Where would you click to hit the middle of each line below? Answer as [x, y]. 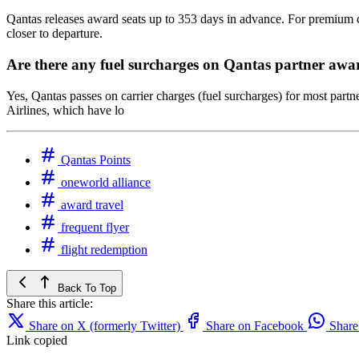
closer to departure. [54, 34]
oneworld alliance [104, 182]
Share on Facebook [255, 325]
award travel [91, 204]
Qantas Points [94, 159]
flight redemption [103, 249]
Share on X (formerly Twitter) [105, 325]
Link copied [37, 340]
